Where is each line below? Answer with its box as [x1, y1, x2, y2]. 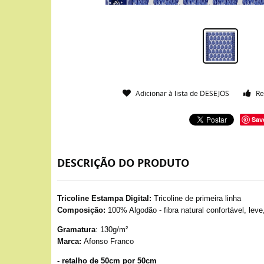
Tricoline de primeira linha [151, 194, 241, 203]
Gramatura [57, 225, 95, 234]
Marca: [57, 237, 81, 246]
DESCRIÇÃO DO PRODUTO [57, 156, 189, 170]
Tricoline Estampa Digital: [57, 194, 151, 203]
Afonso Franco [81, 237, 134, 246]
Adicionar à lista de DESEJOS [136, 88, 230, 98]
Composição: [57, 206, 105, 214]
